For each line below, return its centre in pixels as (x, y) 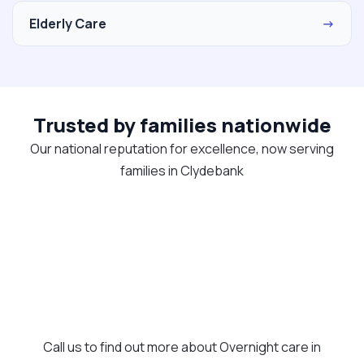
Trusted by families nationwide (182, 124)
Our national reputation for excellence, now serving (182, 148)
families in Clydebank (182, 170)
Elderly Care (68, 23)
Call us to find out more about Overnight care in (182, 347)
